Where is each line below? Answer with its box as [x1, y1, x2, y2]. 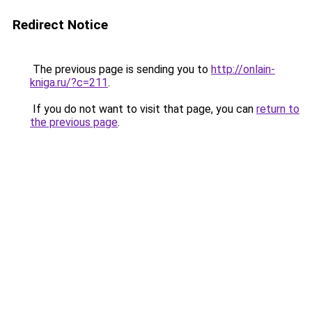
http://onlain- [211, 63, 275, 76]
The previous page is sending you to [30, 63, 211, 76]
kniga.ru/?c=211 [30, 76, 108, 89]
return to [256, 102, 299, 116]
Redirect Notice [13, 17, 108, 33]
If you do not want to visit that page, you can [30, 102, 256, 116]
